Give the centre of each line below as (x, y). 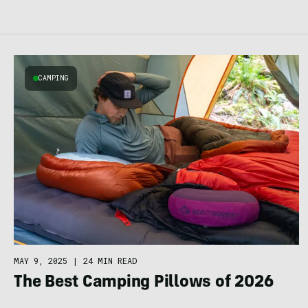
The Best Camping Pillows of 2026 (144, 284)
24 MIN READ (110, 261)
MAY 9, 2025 (41, 261)
